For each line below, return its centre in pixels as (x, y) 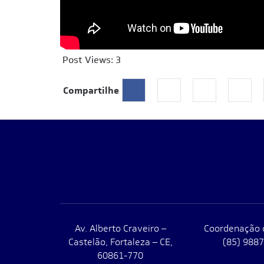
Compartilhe (91, 90)
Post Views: (88, 60)
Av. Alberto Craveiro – (120, 228)
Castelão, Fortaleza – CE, (120, 242)
